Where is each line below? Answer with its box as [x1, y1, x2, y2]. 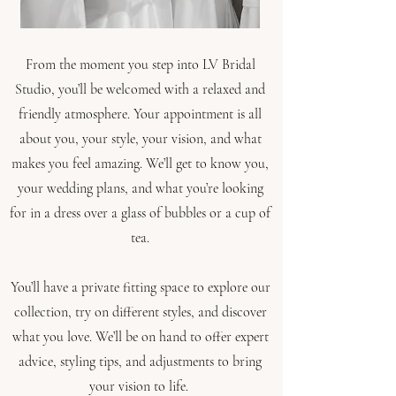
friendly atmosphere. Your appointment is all [19, 105, 262, 123]
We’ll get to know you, [146, 155, 269, 172]
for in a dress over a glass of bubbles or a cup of [10, 204, 270, 222]
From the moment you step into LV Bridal [25, 56, 255, 73]
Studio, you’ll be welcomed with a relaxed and [15, 80, 265, 98]
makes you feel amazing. [11, 155, 146, 172]
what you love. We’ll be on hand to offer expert [11, 328, 269, 346]
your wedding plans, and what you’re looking [17, 179, 263, 197]
